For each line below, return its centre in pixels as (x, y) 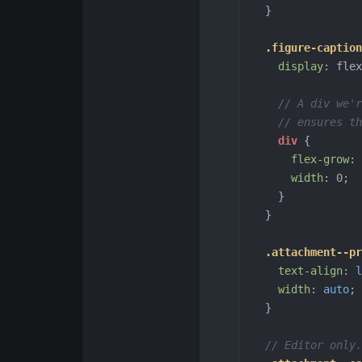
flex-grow (320, 159)
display (301, 66)
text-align (310, 270)
